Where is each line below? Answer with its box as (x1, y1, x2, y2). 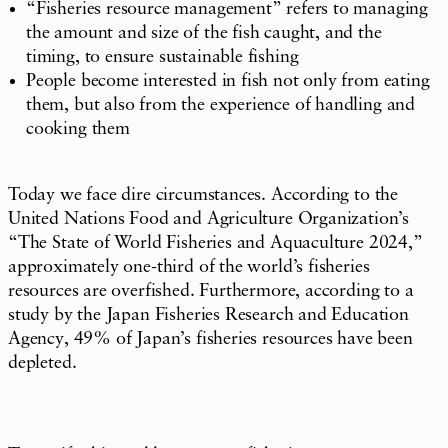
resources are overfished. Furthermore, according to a (8, 281, 414, 300)
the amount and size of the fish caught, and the (26, 23, 382, 42)
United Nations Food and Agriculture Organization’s (8, 209, 410, 228)
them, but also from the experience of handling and (26, 95, 416, 114)
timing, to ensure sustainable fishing (26, 47, 299, 66)
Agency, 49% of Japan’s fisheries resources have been (8, 329, 413, 348)
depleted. (8, 353, 77, 372)
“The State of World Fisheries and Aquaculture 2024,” (8, 233, 423, 252)
